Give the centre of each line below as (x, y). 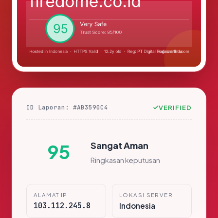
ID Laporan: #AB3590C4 (67, 108)
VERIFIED (175, 108)
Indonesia (137, 206)
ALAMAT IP (51, 195)
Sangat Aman (119, 145)
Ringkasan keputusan (125, 160)
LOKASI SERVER (146, 195)
